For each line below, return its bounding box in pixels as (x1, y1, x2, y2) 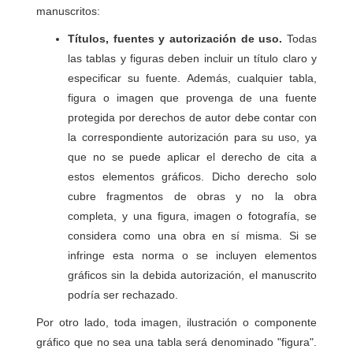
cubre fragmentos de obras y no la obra (68, 190, 317, 203)
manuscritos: (36, 5, 101, 17)
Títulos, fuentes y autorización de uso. (68, 32, 283, 45)
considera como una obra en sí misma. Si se (68, 229, 317, 242)
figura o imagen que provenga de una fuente (68, 91, 317, 104)
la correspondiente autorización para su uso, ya (68, 131, 317, 143)
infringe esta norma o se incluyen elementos (68, 249, 317, 262)
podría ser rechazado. (68, 288, 179, 301)
